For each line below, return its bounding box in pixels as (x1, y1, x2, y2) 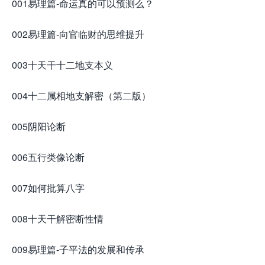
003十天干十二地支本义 (12, 58, 113, 72)
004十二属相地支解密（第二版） (12, 89, 151, 103)
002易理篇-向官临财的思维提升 (12, 27, 144, 41)
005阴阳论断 (12, 119, 66, 134)
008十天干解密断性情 (12, 212, 104, 226)
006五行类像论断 (12, 150, 85, 164)
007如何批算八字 (12, 181, 85, 195)
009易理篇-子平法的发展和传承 (12, 243, 144, 257)
